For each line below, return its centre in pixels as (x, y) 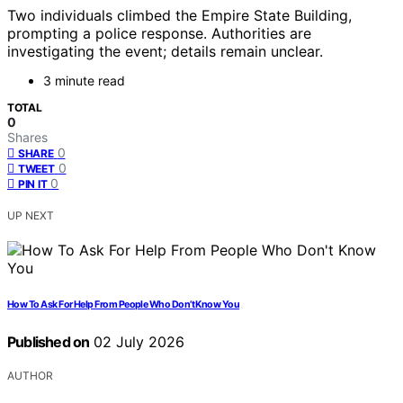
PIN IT (33, 184)
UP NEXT (31, 216)
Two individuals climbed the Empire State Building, (179, 16)
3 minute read (84, 81)
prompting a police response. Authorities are (159, 34)
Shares (27, 138)
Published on (49, 342)
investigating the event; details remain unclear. (165, 52)
